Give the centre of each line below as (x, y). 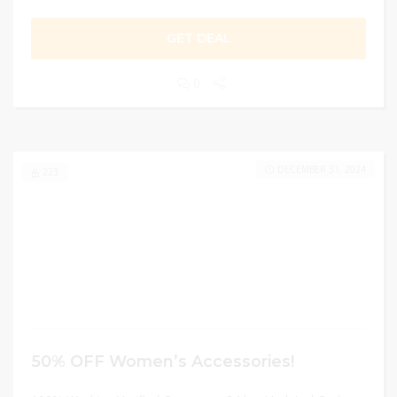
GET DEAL (198, 38)
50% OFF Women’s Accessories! (163, 361)
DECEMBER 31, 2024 (322, 169)
